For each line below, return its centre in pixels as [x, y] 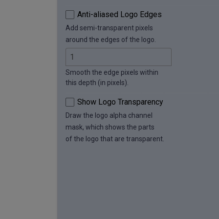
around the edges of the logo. [111, 40]
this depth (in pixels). [97, 83]
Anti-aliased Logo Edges [120, 15]
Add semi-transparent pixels [109, 28]
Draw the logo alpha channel [109, 116]
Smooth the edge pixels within [112, 73]
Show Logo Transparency [120, 102]
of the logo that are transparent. [115, 139]
